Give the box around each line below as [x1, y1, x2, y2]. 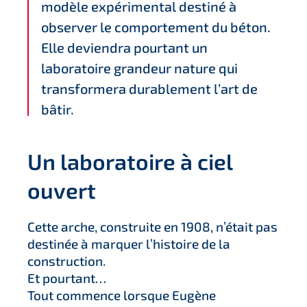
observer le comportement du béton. [41, 19, 271, 35]
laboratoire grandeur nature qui [41, 60, 238, 76]
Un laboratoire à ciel [27, 148, 232, 174]
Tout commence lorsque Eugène [27, 287, 216, 303]
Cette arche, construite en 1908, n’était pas [27, 219, 278, 234]
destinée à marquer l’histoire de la [27, 236, 230, 251]
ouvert [27, 177, 96, 203]
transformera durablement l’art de [41, 80, 258, 97]
